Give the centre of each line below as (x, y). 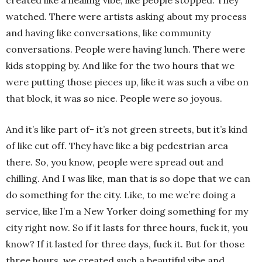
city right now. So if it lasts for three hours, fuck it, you (127, 227)
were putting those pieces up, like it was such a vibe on (127, 82)
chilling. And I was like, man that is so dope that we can (128, 178)
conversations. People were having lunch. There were (125, 49)
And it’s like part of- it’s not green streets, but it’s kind (127, 129)
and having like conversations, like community (108, 32)
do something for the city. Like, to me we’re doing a (121, 194)
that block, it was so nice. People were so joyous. (114, 98)
